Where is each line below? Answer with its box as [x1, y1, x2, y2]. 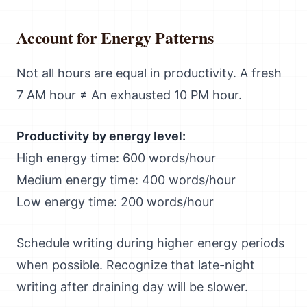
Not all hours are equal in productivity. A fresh [16, 66, 282, 80]
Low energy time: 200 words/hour [16, 195, 214, 209]
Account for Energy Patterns [16, 25, 214, 49]
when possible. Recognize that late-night [16, 258, 255, 272]
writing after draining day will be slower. [16, 280, 248, 294]
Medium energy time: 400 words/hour [16, 173, 236, 187]
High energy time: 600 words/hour [16, 151, 216, 165]
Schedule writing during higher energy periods [16, 236, 284, 250]
